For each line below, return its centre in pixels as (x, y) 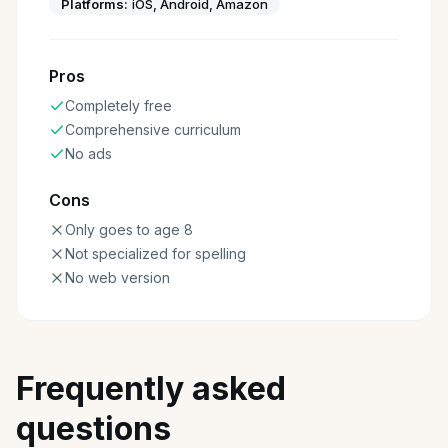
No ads (88, 153)
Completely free (118, 105)
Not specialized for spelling (155, 253)
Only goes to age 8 (129, 229)
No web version (117, 277)
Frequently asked (151, 388)
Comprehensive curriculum (153, 129)
